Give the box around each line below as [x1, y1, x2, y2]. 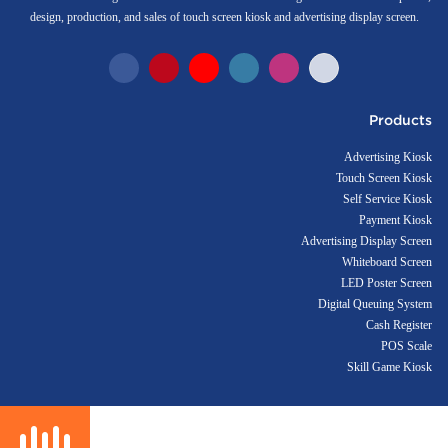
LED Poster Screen [341, 276, 432, 291]
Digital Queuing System [318, 297, 432, 312]
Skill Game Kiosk [347, 360, 432, 375]
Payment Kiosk [359, 213, 432, 228]
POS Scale [381, 339, 432, 354]
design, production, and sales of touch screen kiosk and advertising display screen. [29, 9, 419, 24]
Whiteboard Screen [342, 255, 432, 270]
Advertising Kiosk [344, 150, 432, 165]
